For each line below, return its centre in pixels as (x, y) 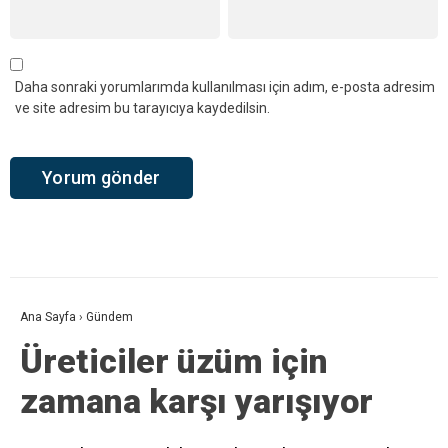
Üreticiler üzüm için (174, 361)
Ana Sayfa (48, 317)
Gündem (109, 317)
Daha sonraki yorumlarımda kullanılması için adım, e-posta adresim (225, 86)
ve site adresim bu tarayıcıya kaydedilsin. (142, 107)
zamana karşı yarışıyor (196, 401)
